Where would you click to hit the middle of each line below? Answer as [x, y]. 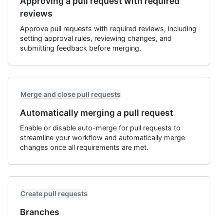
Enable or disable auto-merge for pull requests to [100, 128]
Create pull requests [54, 193]
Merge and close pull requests [71, 94]
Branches [40, 212]
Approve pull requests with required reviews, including [108, 28]
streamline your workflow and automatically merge [102, 137]
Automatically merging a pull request [97, 113]
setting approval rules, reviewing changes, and [96, 38]
